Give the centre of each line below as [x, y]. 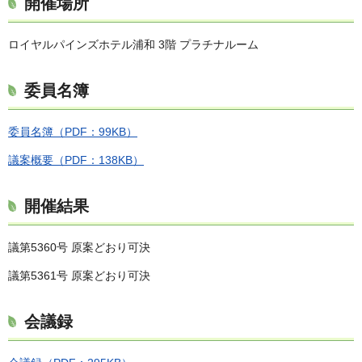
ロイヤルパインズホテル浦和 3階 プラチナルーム [133, 44]
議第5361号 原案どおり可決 [79, 276]
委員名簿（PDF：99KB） [73, 131]
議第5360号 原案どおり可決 [79, 247]
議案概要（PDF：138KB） [76, 160]
